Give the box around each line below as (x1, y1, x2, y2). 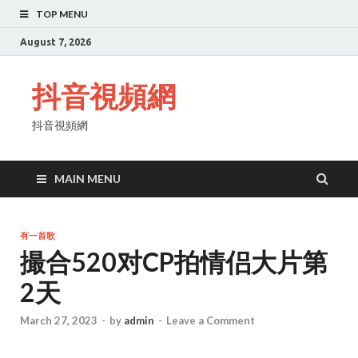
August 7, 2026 (20, 36, 91, 47)
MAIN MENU (54, 172, 121, 185)
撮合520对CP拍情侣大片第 (20, 246, 328, 277)
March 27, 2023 (20, 314, 97, 328)
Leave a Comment (166, 314, 255, 328)
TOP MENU (36, 8, 88, 20)
